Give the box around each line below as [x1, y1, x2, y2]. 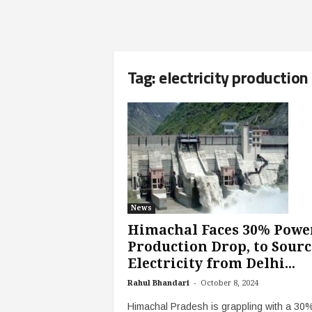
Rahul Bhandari [127, 279, 189, 288]
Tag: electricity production [127, 65, 309, 90]
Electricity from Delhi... [127, 256, 295, 272]
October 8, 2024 [200, 279, 258, 288]
